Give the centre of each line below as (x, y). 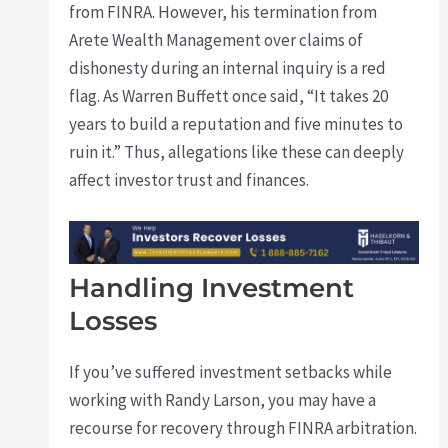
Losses (113, 320)
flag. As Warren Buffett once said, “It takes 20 (229, 95)
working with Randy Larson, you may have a (223, 399)
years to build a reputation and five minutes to (236, 123)
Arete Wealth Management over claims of (216, 39)
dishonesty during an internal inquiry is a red (228, 67)
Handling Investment (212, 287)
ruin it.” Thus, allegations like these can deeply (237, 151)
